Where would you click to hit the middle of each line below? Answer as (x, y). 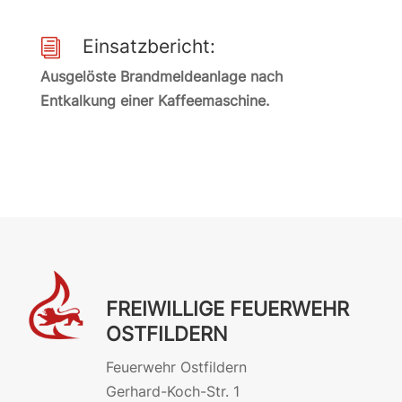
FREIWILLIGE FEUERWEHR (227, 309)
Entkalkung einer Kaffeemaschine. (154, 100)
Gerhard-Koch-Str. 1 (172, 391)
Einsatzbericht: (149, 46)
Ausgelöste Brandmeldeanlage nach (161, 76)
